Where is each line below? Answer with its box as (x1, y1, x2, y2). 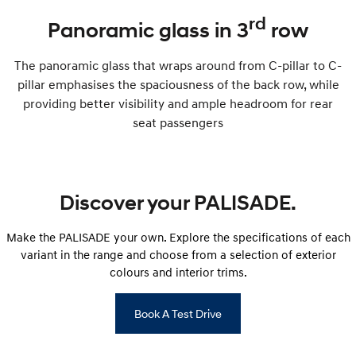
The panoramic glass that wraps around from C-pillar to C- (14, 56, 342, 73)
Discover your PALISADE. (60, 189, 296, 215)
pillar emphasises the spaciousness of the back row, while (17, 75, 339, 92)
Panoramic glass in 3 (48, 17, 249, 43)
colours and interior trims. (109, 264, 247, 279)
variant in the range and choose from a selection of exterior (20, 246, 336, 261)
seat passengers (133, 114, 223, 130)
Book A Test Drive (134, 306, 222, 320)
